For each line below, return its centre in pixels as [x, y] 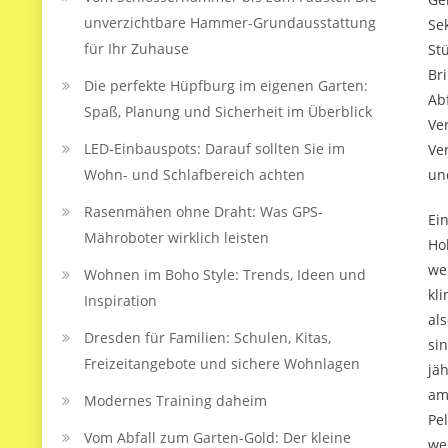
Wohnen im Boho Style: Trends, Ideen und [225, 274]
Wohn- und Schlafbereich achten [194, 174]
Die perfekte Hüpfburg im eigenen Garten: [226, 85]
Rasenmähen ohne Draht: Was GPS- [203, 211]
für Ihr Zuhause [136, 48]
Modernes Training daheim [175, 400]
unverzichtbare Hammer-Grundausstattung [230, 22]
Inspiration [120, 300]
